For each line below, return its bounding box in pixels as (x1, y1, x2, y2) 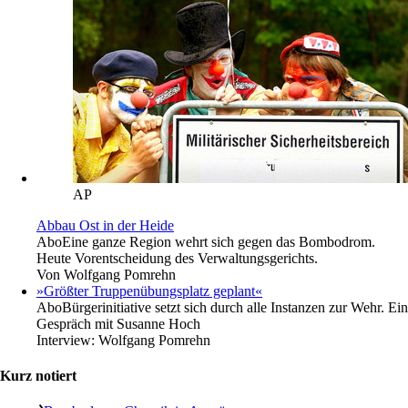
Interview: (36, 331, 98, 348)
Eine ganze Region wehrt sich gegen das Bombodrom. (62, 233, 375, 250)
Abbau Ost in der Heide (36, 217, 174, 233)
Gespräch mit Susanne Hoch (36, 315, 200, 331)
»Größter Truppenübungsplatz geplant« (36, 282, 262, 299)
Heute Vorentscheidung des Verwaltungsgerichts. (36, 250, 318, 266)
